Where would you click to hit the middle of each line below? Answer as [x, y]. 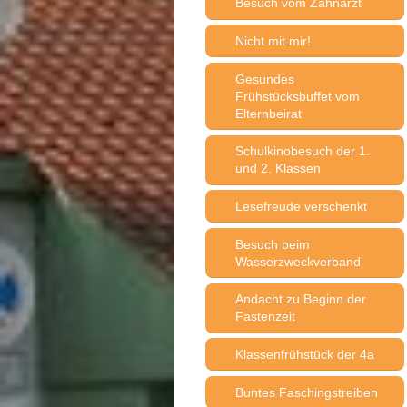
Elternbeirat [268, 113]
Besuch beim [272, 244]
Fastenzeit [265, 317]
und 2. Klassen [278, 169]
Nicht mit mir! [273, 41]
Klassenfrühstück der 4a [304, 354]
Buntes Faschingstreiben [306, 392]
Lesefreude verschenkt [301, 207]
